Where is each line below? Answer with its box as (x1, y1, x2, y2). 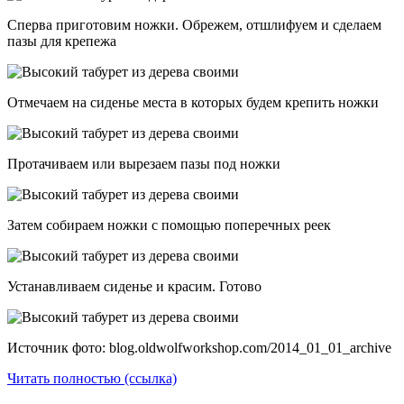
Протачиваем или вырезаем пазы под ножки (7, 156, 280, 172)
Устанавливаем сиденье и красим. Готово (7, 279, 265, 295)
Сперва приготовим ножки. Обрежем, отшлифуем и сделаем (7, 17, 381, 33)
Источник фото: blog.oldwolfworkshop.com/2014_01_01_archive (7, 340, 391, 356)
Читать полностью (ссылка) (7, 371, 177, 387)
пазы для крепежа (7, 33, 116, 50)
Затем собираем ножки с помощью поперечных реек (7, 217, 331, 234)
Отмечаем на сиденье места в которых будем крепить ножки (7, 95, 379, 111)
